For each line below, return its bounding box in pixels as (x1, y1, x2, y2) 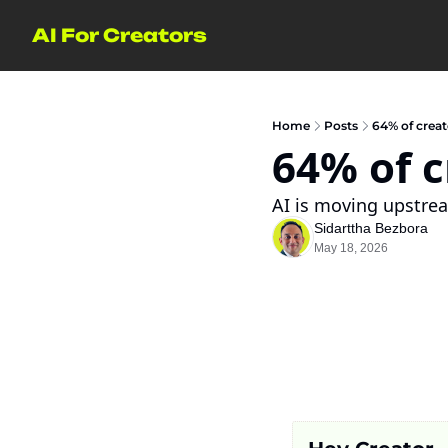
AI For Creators (32, 24, 207, 46)
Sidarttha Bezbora (314, 220, 428, 236)
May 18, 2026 (314, 241, 388, 255)
